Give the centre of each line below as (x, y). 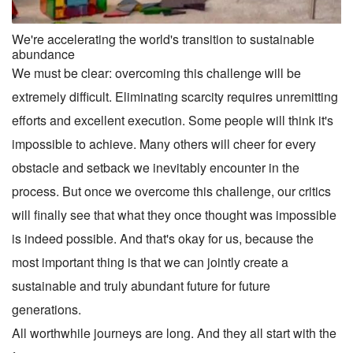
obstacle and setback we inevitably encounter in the (156, 167)
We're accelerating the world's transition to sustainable (163, 39)
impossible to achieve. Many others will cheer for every (164, 143)
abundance (43, 54)
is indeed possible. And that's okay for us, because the (163, 238)
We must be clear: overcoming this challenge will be (156, 72)
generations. (46, 309)
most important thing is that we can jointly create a (150, 262)
